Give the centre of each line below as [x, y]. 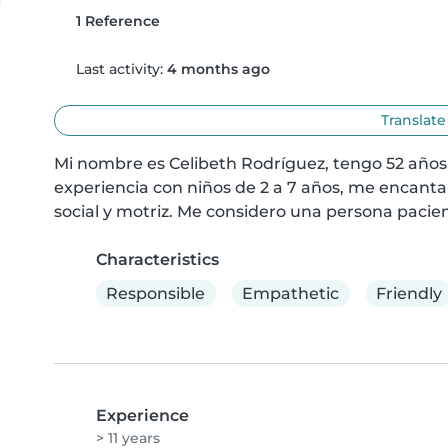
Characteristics [157, 259]
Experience [142, 416]
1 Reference [115, 21]
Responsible [156, 293]
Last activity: [119, 69]
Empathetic [291, 293]
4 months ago [218, 69]
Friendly [408, 293]
